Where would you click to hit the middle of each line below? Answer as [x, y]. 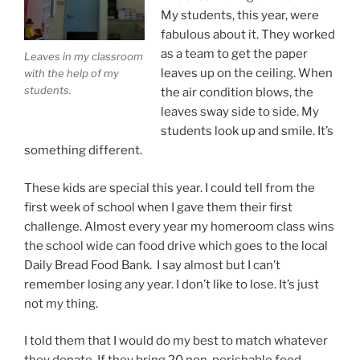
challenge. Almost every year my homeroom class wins [179, 226]
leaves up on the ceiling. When [246, 73]
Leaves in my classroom [84, 57]
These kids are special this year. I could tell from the [170, 188]
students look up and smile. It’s [247, 131]
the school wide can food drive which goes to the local [176, 245]
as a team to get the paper [234, 54]
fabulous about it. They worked [247, 35]
